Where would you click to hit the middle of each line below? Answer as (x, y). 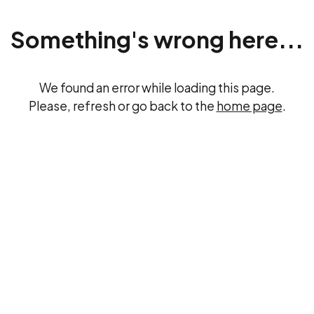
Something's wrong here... (157, 39)
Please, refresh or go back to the (121, 106)
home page (249, 106)
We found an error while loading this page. (157, 88)
